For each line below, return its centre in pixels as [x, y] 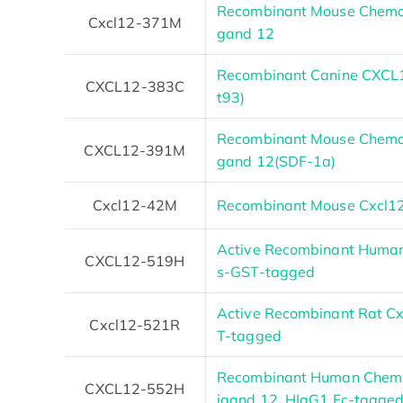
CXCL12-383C [135, 86]
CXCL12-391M [135, 150]
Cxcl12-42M [135, 205]
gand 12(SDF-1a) [277, 161]
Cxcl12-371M [135, 22]
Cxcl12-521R [135, 324]
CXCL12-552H [135, 388]
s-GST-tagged [266, 271]
